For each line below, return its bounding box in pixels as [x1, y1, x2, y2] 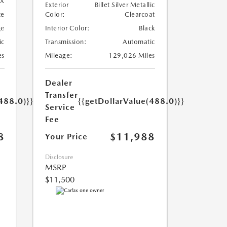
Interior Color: [45, 24, 90, 32]
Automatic [123, 38, 155, 46]
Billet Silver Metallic [94, 1, 155, 9]
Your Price [45, 132, 88, 142]
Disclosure [45, 154, 73, 161]
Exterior [45, 1, 69, 9]
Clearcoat [125, 11, 155, 19]
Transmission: [45, 38, 87, 46]
